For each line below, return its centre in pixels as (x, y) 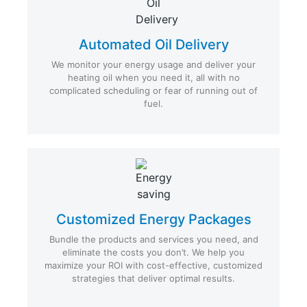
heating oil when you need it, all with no (153, 77)
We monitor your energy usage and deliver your (153, 64)
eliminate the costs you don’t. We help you (153, 252)
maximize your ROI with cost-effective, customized (153, 265)
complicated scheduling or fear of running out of (153, 90)
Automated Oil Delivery (153, 44)
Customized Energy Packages (153, 219)
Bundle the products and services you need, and (153, 239)
